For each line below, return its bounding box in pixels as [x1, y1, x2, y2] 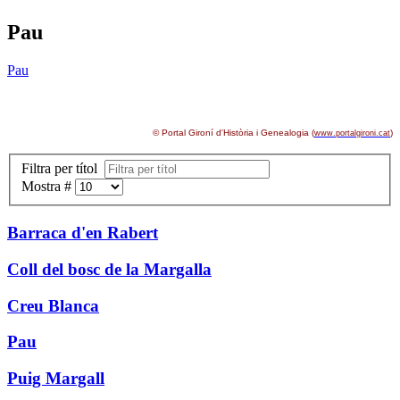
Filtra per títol [21, 161, 104, 177]
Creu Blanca [7, 296, 99, 315]
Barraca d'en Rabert [7, 223, 158, 243]
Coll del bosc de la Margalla [7, 259, 212, 279]
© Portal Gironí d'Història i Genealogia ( [153, 127, 314, 137]
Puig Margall [7, 369, 104, 387]
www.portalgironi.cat [314, 128, 390, 137]
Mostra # [21, 179, 75, 195]
